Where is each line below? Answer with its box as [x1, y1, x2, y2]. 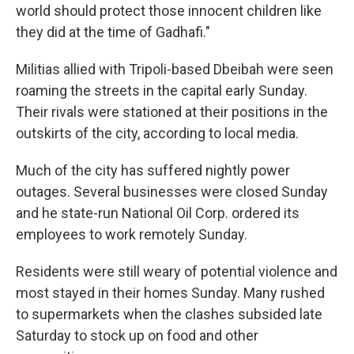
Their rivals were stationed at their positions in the [16, 104, 328, 121]
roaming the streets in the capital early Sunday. [16, 82, 307, 100]
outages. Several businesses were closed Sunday [16, 183, 328, 201]
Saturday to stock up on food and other [16, 327, 258, 345]
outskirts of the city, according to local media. [16, 125, 299, 142]
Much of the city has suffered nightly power [16, 162, 290, 179]
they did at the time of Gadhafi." [16, 24, 210, 41]
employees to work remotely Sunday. [16, 226, 247, 243]
